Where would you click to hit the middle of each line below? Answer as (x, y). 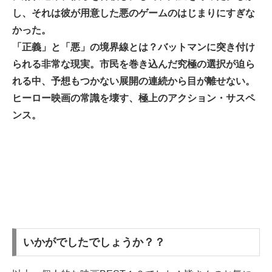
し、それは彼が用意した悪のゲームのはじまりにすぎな (134, 13)
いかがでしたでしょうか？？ (94, 243)
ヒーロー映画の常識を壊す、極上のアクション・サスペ (134, 98)
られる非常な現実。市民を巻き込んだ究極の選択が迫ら (134, 64)
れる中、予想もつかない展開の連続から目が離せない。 (134, 81)
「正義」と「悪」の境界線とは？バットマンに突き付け (134, 47)
